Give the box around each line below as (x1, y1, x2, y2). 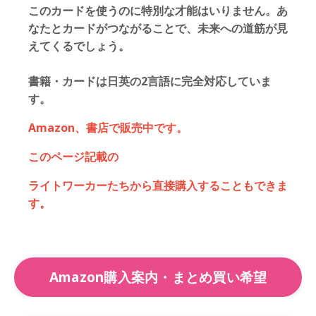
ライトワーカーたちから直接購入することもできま (28, 178, 288, 193)
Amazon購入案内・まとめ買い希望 (49, 267, 267, 286)
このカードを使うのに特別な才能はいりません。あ (28, 3, 288, 18)
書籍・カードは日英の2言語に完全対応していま (28, 73, 272, 89)
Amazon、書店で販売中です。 (28, 120, 188, 135)
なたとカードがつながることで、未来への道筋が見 (28, 20, 288, 36)
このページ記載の (28, 149, 119, 164)
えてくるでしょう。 (28, 38, 130, 54)
